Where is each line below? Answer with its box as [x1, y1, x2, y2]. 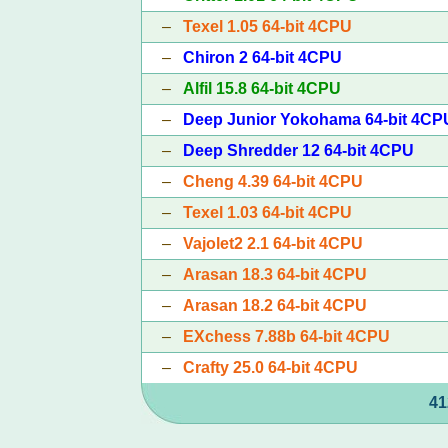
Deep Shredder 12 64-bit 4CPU [182, 141, 414, 159]
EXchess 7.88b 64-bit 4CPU [182, 327, 390, 345]
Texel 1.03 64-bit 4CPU [182, 203, 352, 221]
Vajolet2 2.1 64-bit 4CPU [182, 234, 363, 252]
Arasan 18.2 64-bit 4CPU [182, 296, 367, 314]
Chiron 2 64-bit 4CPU [182, 48, 342, 66]
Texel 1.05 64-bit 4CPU [182, 17, 352, 35]
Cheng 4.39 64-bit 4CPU [182, 172, 363, 190]
